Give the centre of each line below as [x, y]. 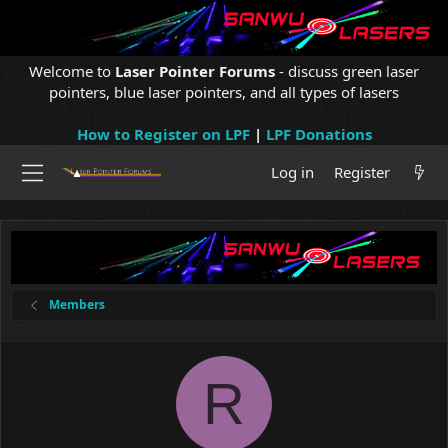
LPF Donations [318, 134]
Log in [292, 172]
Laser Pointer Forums [195, 71]
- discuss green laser [347, 71]
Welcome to [72, 71]
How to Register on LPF [163, 134]
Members [77, 305]
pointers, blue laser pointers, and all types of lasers [224, 92]
